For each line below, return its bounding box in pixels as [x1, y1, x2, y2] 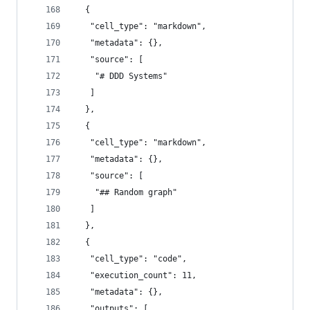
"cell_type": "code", [75, 254, 187, 264]
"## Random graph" [75, 188, 177, 197]
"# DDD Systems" [75, 71, 167, 81]
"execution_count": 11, [75, 271, 197, 280]
